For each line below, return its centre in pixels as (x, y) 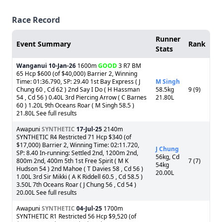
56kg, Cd (167, 157)
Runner (168, 39)
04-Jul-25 (89, 208)
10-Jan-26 (62, 66)
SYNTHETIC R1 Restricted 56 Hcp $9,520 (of (76, 216)
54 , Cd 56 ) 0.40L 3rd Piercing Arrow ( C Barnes (82, 97)
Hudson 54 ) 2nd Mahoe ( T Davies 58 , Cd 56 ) (80, 169)
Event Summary (44, 44)
